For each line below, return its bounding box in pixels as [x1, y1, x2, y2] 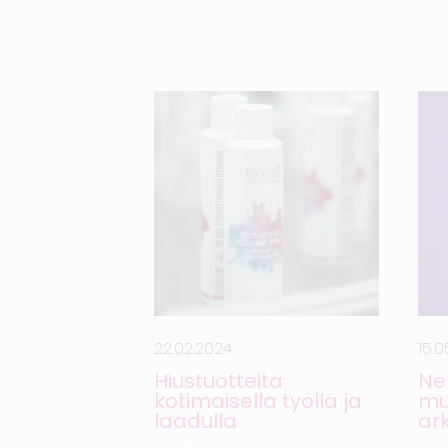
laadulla [154, 407, 238, 436]
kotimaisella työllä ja [154, 387, 363, 416]
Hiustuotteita [154, 367, 284, 396]
